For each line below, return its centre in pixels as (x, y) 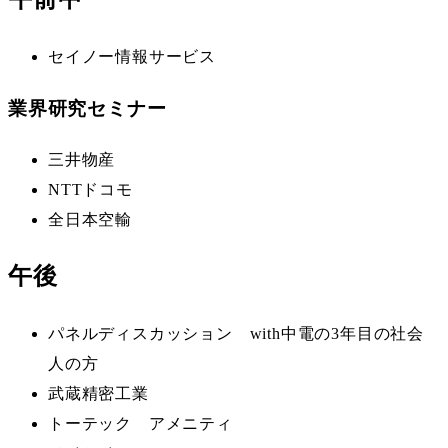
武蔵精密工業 (98, 394)
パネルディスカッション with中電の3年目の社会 (236, 334)
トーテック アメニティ (140, 424)
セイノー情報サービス (132, 57)
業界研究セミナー (87, 108)
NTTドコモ (90, 189)
